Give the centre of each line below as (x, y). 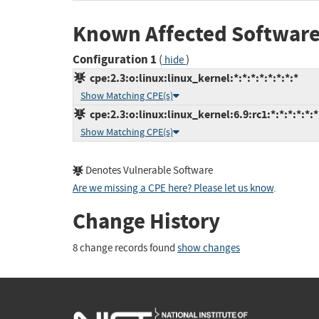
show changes (209, 248)
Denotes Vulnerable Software (148, 171)
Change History (146, 221)
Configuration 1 (115, 60)
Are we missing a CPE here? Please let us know (173, 189)
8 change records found (125, 248)
